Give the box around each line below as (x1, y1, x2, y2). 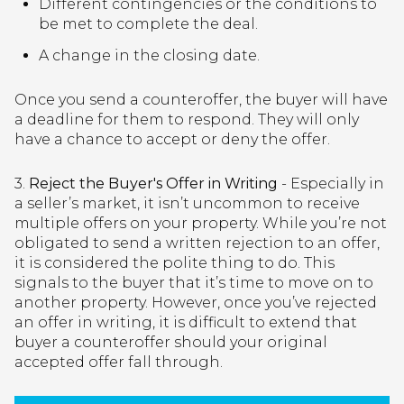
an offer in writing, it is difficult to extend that (14, 313, 357, 331)
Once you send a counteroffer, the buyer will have (14, 90, 388, 108)
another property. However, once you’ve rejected (14, 293, 377, 311)
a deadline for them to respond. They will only (14, 110, 359, 128)
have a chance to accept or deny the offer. (14, 130, 330, 148)
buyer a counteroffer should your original (14, 333, 327, 351)
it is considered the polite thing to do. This (14, 253, 335, 271)
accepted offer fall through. (14, 353, 223, 371)
